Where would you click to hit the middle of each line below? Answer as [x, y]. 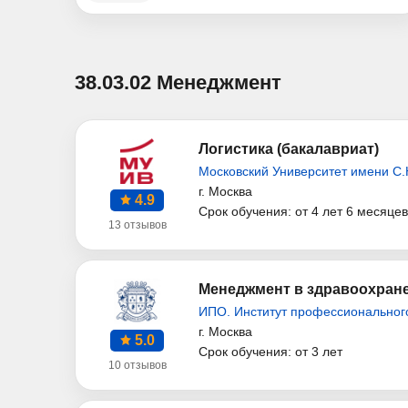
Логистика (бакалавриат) [289, 149]
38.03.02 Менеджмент [178, 83]
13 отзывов [137, 225]
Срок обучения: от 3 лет [270, 352]
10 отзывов [137, 366]
